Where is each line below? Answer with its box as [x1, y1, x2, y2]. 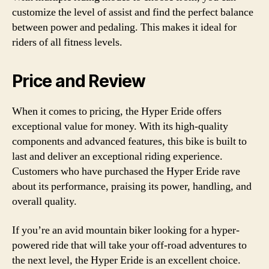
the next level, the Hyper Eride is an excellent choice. [12, 253, 241, 267]
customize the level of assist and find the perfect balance [12, 5, 253, 19]
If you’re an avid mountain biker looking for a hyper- [12, 223, 240, 237]
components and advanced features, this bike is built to [12, 134, 247, 148]
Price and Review [12, 71, 145, 91]
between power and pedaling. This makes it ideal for [12, 20, 237, 34]
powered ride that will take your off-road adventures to [12, 238, 247, 252]
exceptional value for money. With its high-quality [12, 119, 228, 133]
